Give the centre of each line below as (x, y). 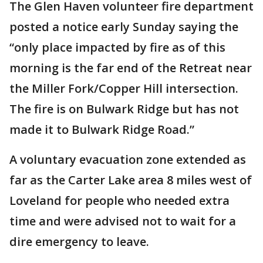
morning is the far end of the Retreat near (131, 68)
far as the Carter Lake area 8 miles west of (131, 180)
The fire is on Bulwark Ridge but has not (124, 109)
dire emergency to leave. (79, 242)
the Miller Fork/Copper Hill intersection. (124, 88)
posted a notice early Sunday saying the (124, 27)
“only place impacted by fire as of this (117, 47)
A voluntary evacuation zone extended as (128, 159)
